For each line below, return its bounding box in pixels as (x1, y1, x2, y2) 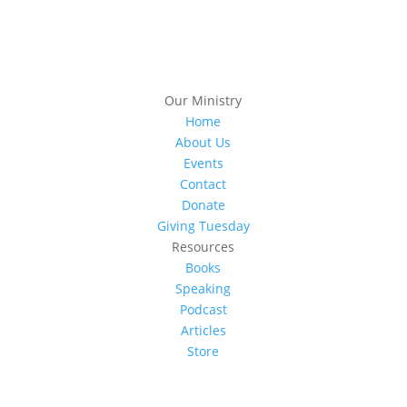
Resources (172, 238, 235, 255)
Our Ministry (164, 92, 243, 109)
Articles (180, 322, 226, 339)
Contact (180, 175, 227, 193)
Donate (181, 196, 225, 213)
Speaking (175, 280, 232, 297)
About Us (175, 134, 232, 151)
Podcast (179, 301, 227, 318)
